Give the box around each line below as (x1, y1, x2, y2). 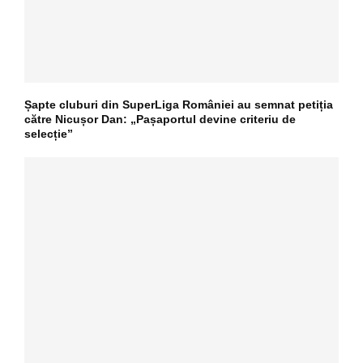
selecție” (24, 127, 73, 141)
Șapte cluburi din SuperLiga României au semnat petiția (24, 98, 333, 112)
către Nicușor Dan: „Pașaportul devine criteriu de (24, 113, 296, 126)
